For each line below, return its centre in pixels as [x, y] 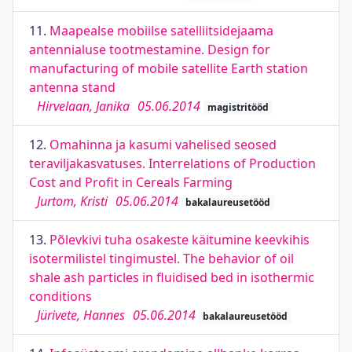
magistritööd [238, 107]
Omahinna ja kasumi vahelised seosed [163, 145]
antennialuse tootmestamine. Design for [150, 49]
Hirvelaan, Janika [83, 106]
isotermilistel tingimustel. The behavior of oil [161, 258]
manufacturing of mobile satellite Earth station [169, 68]
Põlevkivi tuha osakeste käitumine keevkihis [180, 240]
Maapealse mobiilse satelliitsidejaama [161, 31]
